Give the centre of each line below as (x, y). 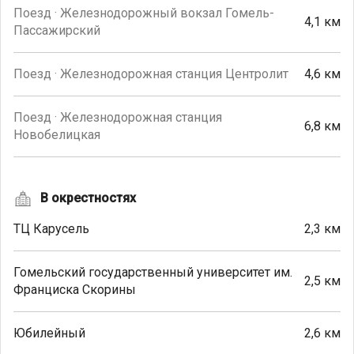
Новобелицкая (57, 135)
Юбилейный (49, 333)
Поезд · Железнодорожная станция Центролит (151, 74)
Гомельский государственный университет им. (153, 273)
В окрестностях (88, 198)
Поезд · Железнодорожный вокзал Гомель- (144, 13)
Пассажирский (57, 31)
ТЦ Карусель (51, 229)
